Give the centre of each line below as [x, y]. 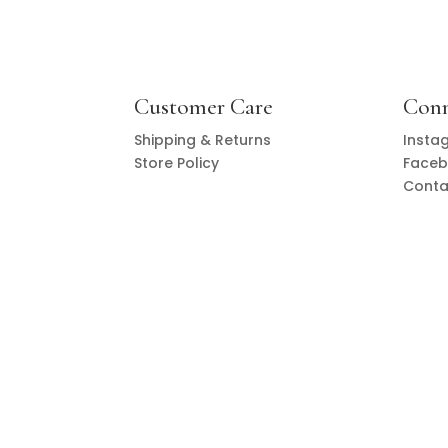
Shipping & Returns [203, 139]
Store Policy [177, 162]
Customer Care [204, 106]
